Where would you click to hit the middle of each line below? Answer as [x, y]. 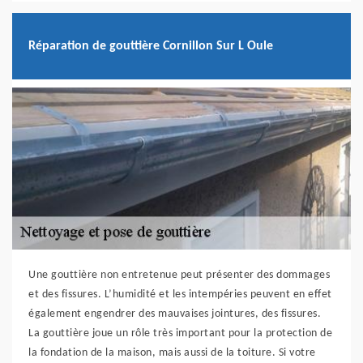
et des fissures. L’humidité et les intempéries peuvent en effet [180, 295]
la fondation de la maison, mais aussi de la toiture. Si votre [172, 353]
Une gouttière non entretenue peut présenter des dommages [179, 275]
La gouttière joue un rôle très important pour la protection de [180, 334]
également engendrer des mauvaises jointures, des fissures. [175, 314]
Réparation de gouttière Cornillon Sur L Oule [151, 46]
